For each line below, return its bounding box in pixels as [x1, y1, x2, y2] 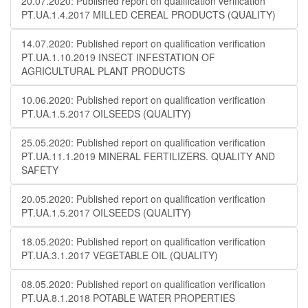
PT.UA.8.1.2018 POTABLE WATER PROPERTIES [21, 291, 235, 305]
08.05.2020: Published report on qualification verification [21, 277, 265, 291]
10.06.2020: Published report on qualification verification [21, 93, 265, 107]
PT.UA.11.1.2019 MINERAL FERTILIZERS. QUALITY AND [21, 149, 275, 163]
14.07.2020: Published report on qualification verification [21, 36, 265, 50]
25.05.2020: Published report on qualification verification [21, 135, 265, 149]
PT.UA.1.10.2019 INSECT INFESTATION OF [21, 50, 215, 64]
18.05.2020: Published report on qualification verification [21, 234, 265, 248]
